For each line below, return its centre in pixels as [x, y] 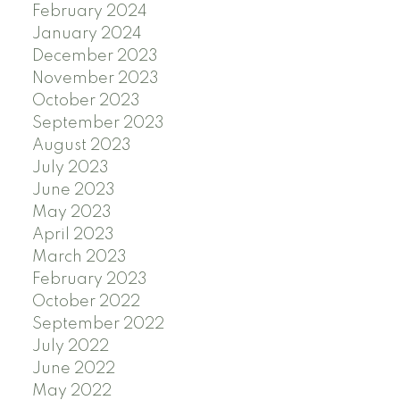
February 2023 [89, 279]
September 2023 [98, 123]
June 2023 [73, 190]
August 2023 [81, 145]
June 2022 [73, 368]
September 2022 [98, 324]
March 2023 [79, 257]
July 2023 [70, 167]
